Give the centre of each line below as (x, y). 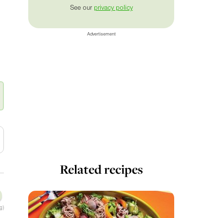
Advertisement (101, 34)
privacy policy (113, 8)
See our (82, 8)
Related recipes (101, 169)
